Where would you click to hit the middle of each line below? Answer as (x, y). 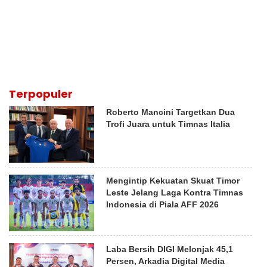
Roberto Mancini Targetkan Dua (171, 112)
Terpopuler (41, 94)
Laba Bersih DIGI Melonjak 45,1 (170, 249)
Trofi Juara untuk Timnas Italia (168, 124)
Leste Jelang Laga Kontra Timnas (175, 193)
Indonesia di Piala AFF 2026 (163, 205)
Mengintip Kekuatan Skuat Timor (173, 181)
